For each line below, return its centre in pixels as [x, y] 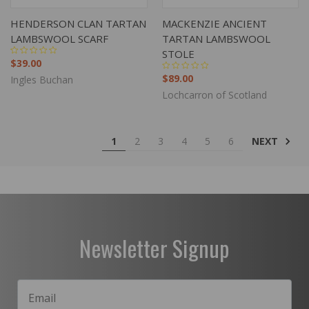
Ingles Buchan [42, 79]
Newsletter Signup [154, 248]
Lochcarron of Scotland [214, 94]
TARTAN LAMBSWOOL [216, 38]
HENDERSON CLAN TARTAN [78, 23]
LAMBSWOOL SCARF [59, 38]
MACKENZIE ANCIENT [214, 23]
